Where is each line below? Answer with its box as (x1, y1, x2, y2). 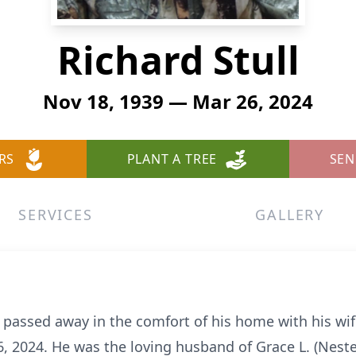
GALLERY (255, 205, 324, 224)
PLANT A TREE (126, 150, 218, 168)
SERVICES (18, 205, 93, 224)
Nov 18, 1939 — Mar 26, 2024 (43, 88, 313, 114)
